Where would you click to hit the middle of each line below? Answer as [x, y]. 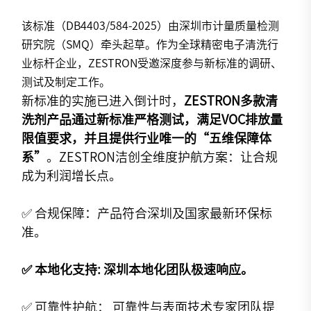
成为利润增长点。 [72, 176]
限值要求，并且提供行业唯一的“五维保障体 [147, 138]
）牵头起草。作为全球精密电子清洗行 [184, 45]
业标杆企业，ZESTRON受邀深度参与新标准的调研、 [152, 64]
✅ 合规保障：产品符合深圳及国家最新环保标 [147, 213]
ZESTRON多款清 [231, 101]
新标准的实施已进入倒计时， [103, 101]
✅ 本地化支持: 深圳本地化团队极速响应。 [138, 270]
